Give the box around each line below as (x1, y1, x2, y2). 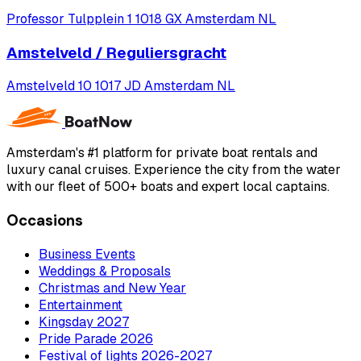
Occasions (6, 210, 83, 231)
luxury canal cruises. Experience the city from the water (6, 161, 341, 179)
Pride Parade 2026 (39, 330, 153, 347)
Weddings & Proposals (39, 262, 171, 280)
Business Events (39, 245, 135, 263)
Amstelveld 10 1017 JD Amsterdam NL (6, 77, 235, 95)
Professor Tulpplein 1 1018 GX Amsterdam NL (6, 10, 276, 27)
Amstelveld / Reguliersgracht (6, 42, 226, 63)
